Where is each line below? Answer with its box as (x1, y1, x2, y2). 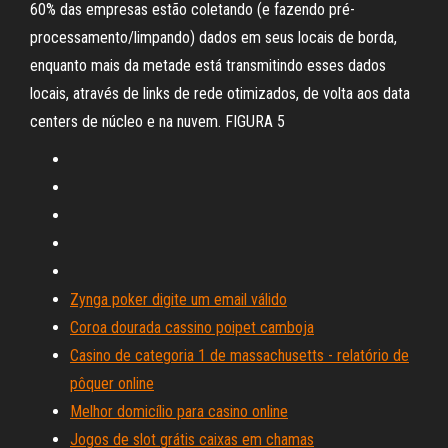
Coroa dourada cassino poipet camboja (70, 318, 314, 337)
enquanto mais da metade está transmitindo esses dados (30, 56, 386, 75)
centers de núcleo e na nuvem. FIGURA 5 (30, 112, 285, 131)
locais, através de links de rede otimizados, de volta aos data (30, 84, 410, 103)
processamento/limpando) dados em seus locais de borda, (30, 28, 397, 47)
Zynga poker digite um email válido (70, 290, 287, 309)
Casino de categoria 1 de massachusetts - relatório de (70, 346, 409, 365)
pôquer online (70, 374, 154, 393)
